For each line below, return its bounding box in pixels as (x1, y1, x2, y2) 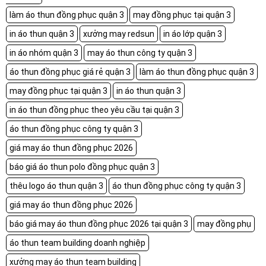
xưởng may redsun (83, 28, 154, 39)
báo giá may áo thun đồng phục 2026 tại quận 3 (9, 218, 188, 229)
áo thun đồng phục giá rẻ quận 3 (9, 66, 131, 77)
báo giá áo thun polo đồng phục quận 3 (9, 161, 155, 172)
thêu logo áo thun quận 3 (9, 180, 103, 191)
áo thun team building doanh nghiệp (9, 237, 145, 248)
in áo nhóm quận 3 (9, 47, 78, 58)
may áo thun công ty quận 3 (87, 47, 192, 58)
